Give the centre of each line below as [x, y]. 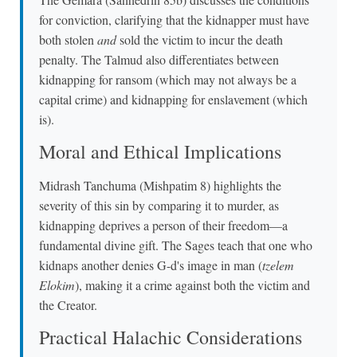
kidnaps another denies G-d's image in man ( [151, 265]
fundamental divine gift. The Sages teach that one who [176, 245]
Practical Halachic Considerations [171, 337]
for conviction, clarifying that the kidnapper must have [174, 19]
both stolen [68, 39]
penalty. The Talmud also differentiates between [159, 59]
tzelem [278, 265]
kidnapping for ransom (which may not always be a [168, 79]
